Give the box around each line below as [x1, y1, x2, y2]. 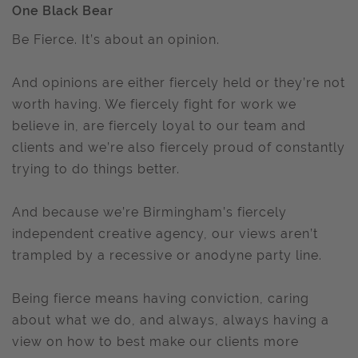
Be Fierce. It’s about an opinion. [12, 32, 220, 47]
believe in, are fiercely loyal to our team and [12, 118, 306, 133]
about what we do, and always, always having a [12, 312, 329, 328]
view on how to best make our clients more [12, 334, 299, 349]
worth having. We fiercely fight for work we [12, 97, 296, 112]
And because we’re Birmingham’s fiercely [12, 205, 287, 220]
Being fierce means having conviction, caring [12, 291, 309, 306]
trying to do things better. [12, 161, 180, 177]
